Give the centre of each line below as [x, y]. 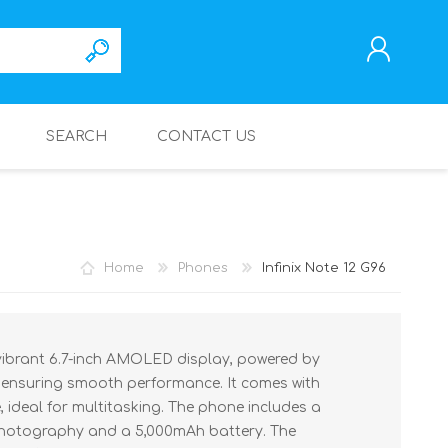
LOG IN [251, 247]
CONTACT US [206, 136]
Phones [203, 267]
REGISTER [258, 220]
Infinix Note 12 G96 [324, 267]
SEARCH [76, 136]
